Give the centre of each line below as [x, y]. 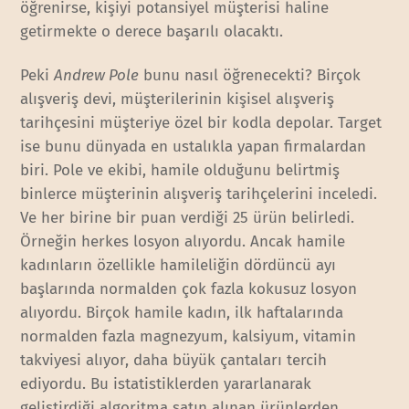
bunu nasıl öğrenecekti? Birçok [250, 75]
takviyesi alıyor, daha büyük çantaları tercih [174, 360]
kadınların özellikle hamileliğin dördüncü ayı [178, 265]
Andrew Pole [97, 75]
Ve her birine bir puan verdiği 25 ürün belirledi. [188, 217]
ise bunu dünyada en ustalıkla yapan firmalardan [194, 146]
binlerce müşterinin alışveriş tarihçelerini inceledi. [199, 194]
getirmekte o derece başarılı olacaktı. [152, 31]
